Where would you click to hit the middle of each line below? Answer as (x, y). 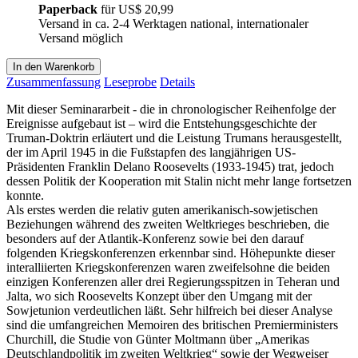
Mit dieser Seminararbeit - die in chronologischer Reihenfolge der (171, 109)
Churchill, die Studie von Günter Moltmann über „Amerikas (158, 339)
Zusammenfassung (54, 82)
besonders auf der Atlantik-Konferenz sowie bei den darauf (155, 238)
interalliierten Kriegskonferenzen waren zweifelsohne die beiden (168, 267)
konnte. (25, 195)
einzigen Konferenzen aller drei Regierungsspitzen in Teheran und (173, 281)
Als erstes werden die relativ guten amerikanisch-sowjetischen (162, 209)
